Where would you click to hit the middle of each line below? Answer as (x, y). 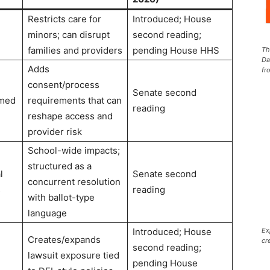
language (47, 213)
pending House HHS (176, 50)
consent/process (64, 85)
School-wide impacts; (74, 150)
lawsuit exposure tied (74, 255)
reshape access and (70, 116)
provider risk (55, 132)
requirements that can (75, 100)
